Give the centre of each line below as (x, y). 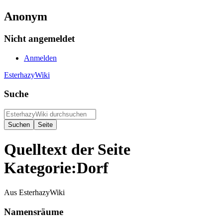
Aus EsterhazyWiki (34, 192)
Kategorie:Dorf (56, 168)
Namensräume (34, 212)
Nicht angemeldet (39, 38)
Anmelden (40, 58)
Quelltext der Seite (67, 150)
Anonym (26, 16)
